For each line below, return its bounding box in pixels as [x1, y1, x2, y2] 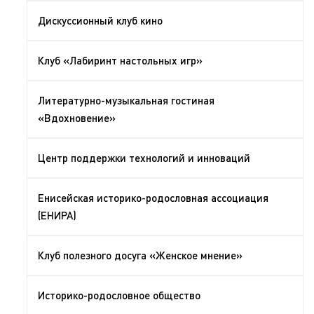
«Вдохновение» [38, 111, 116, 125]
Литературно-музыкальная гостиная [38, 93, 214, 107]
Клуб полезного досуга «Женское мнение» [38, 248, 243, 262]
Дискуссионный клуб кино [38, 13, 163, 27]
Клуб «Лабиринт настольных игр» [38, 53, 203, 67]
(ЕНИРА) [38, 208, 76, 222]
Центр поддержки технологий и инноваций [38, 151, 250, 165]
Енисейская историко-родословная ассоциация [38, 191, 268, 205]
